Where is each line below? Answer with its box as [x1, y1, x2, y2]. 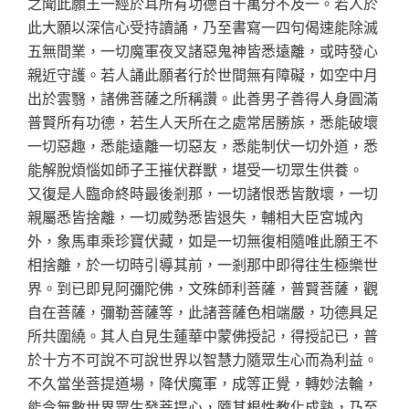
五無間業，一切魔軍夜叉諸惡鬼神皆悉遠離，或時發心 [27, 39, 378, 61]
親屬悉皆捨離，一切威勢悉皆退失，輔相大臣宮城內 [27, 205, 363, 227]
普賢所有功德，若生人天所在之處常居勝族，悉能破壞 [27, 110, 378, 132]
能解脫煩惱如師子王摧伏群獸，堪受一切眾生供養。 [27, 158, 363, 180]
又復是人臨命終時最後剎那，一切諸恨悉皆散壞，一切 [27, 182, 378, 204]
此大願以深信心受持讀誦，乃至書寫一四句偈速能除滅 [27, 16, 378, 37]
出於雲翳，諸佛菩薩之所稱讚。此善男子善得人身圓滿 [27, 87, 378, 109]
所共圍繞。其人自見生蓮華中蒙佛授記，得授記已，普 [27, 324, 378, 346]
